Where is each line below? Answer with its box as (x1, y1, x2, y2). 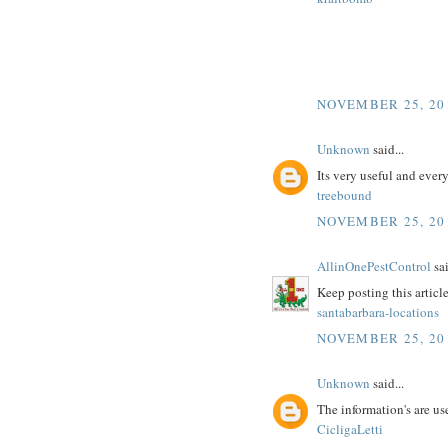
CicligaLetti (317, 420, 383, 439)
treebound (317, 186, 372, 205)
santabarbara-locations (317, 303, 439, 322)
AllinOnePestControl (317, 256, 431, 275)
